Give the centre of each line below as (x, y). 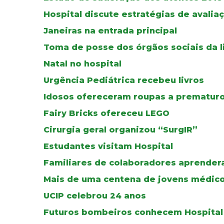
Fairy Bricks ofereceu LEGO (106, 113)
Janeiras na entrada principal (110, 30)
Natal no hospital (82, 63)
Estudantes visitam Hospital (108, 146)
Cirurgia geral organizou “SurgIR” (120, 129)
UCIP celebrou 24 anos (95, 195)
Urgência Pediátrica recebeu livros (124, 80)
